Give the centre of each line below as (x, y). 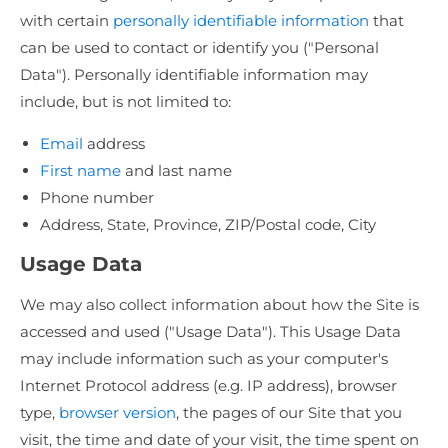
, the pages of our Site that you (289, 413)
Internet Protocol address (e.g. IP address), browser (208, 386)
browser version (117, 413)
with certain (66, 21)
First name (80, 171)
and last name (176, 171)
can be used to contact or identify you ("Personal (199, 48)
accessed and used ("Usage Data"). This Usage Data (210, 332)
